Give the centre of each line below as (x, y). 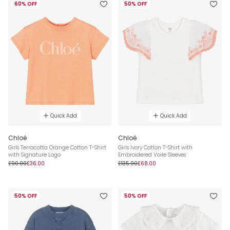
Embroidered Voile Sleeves (152, 155)
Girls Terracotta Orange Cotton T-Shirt (57, 147)
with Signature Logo (34, 155)
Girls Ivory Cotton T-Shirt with (155, 147)
